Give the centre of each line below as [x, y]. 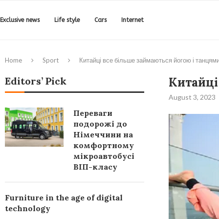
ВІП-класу [95, 167]
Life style [67, 20]
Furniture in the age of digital [64, 197]
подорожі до [100, 124]
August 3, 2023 [192, 97]
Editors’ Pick [36, 81]
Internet [132, 20]
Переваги [93, 113]
